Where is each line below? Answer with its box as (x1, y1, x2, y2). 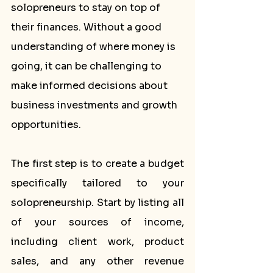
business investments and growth (11, 99, 180, 112)
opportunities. (11, 118, 81, 131)
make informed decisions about (11, 79, 170, 92)
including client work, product (11, 235, 184, 248)
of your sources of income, (11, 216, 184, 229)
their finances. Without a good (11, 21, 164, 34)
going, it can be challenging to (11, 60, 164, 73)
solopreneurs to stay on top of (11, 1, 163, 14)
